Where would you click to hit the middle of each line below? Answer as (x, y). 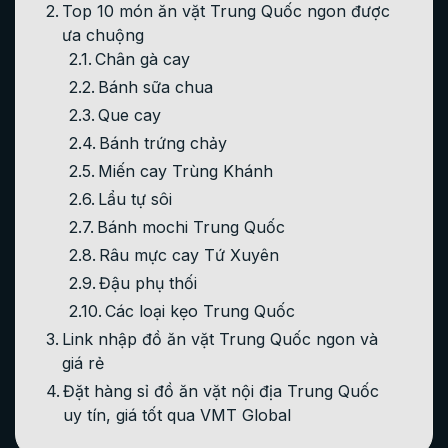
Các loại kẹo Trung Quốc (199, 310)
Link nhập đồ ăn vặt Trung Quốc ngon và (220, 338)
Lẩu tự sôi (134, 198)
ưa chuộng (103, 34)
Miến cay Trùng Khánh (185, 170)
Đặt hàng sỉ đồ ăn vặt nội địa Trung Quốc (221, 390)
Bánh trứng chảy (162, 142)
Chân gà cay (142, 58)
